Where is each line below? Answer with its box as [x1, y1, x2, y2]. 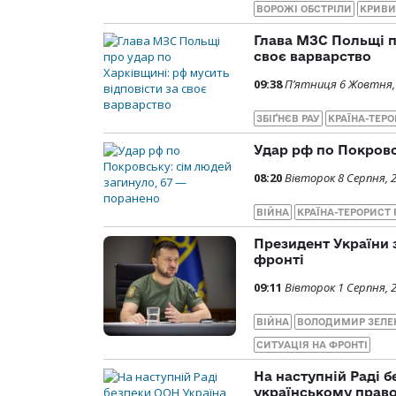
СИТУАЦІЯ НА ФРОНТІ [256, 339, 368, 351]
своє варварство [254, 49, 371, 65]
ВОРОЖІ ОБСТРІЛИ [256, 4, 352, 15]
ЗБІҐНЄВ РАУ [256, 113, 320, 125]
